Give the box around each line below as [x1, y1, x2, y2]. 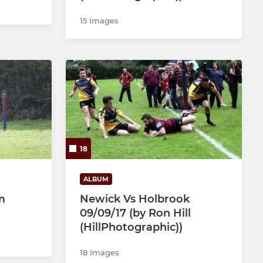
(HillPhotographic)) [80, 220, 183, 234]
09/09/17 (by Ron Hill [80, 206, 191, 220]
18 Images [80, 247, 119, 257]
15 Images [80, 16, 119, 26]
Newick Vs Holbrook [80, 192, 190, 205]
